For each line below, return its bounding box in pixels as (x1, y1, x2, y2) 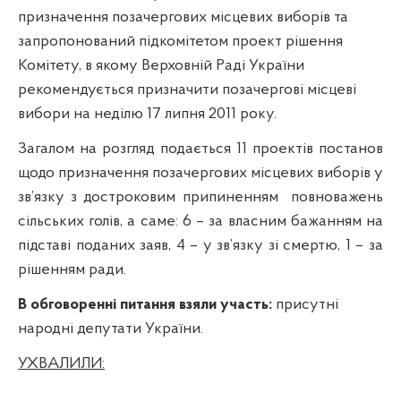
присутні (272, 295, 338, 313)
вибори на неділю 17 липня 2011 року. (18, 105, 277, 123)
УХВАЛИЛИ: (18, 354, 105, 372)
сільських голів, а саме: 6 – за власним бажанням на (18, 212, 383, 230)
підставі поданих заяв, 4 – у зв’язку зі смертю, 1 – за (18, 236, 383, 254)
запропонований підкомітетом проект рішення (18, 32, 343, 50)
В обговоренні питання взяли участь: (18, 295, 272, 313)
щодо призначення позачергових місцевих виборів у (18, 164, 383, 182)
